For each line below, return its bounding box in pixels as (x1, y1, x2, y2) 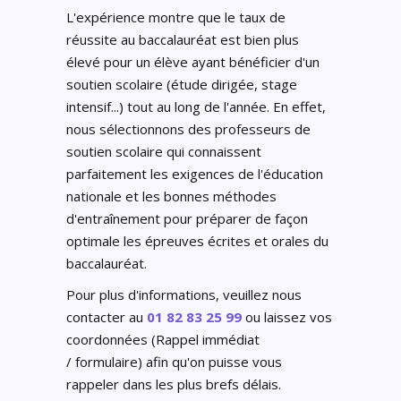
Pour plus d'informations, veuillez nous (66, 286, 302, 303)
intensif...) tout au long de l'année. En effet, (66, 98, 326, 115)
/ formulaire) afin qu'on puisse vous (66, 353, 282, 371)
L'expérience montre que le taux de (66, 8, 286, 26)
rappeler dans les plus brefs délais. (66, 375, 281, 393)
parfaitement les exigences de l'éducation (66, 165, 323, 183)
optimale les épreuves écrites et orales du (66, 232, 328, 250)
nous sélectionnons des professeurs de (66, 120, 311, 138)
